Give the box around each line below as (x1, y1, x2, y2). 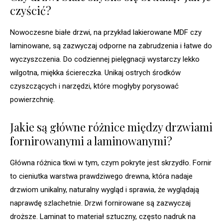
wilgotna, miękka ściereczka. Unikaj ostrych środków (10, 68, 181, 78)
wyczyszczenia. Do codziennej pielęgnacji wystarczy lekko (10, 55, 200, 64)
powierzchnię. (10, 95, 55, 105)
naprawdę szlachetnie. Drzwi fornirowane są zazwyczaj (10, 199, 191, 208)
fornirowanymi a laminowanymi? (10, 133, 172, 149)
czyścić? (10, 3, 51, 18)
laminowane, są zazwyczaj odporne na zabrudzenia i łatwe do (10, 41, 212, 51)
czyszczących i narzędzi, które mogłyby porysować (10, 82, 179, 91)
